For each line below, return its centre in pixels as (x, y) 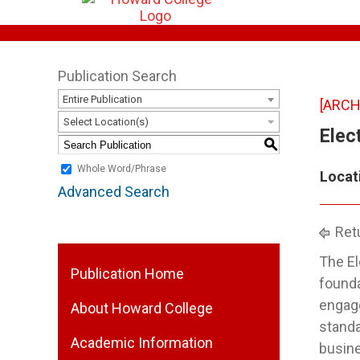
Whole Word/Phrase (122, 169)
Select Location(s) (106, 122)
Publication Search (117, 76)
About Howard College (142, 308)
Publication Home (127, 274)
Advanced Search (114, 192)
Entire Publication (102, 99)
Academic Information (142, 343)
